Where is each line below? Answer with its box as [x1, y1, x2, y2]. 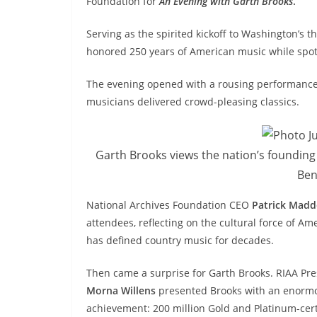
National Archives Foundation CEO [86, 197, 252, 212]
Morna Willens [86, 283, 156, 297]
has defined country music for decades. [86, 233, 274, 247]
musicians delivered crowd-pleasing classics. [86, 94, 299, 108]
